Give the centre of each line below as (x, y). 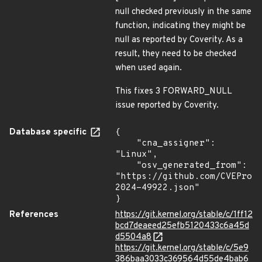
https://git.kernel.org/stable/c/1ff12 (184, 215)
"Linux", (136, 155)
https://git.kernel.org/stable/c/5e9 (182, 248)
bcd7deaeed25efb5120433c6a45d (182, 226)
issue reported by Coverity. (167, 106)
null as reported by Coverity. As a (179, 40)
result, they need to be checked (176, 54)
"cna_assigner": (126, 144)
